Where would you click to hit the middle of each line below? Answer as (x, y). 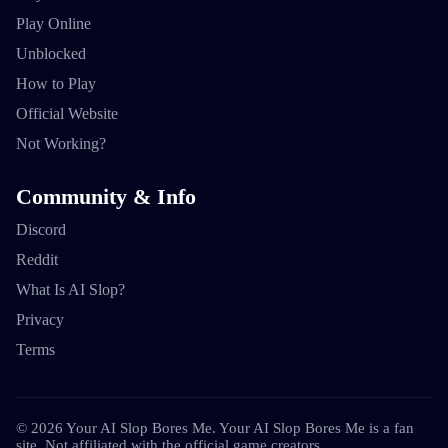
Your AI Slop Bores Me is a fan (316, 427)
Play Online (53, 24)
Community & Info (106, 197)
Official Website (67, 114)
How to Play (56, 84)
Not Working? (61, 144)
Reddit (37, 259)
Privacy (40, 319)
